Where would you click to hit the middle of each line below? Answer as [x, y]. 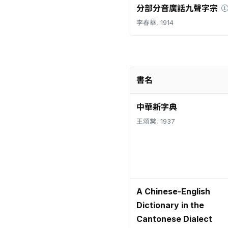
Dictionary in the [170, 205]
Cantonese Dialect [174, 219]
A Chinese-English [173, 191]
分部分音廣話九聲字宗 [177, 8]
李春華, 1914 [155, 23]
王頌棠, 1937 [156, 121]
